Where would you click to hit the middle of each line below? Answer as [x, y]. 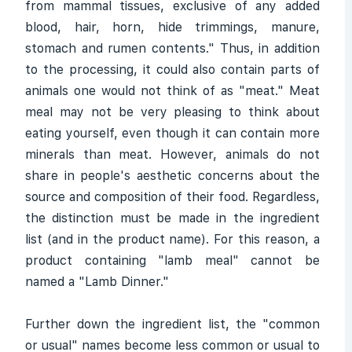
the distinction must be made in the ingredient [172, 218]
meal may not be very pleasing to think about [172, 112]
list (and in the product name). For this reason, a [172, 239]
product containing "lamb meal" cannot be [172, 260]
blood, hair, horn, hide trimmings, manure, [172, 27]
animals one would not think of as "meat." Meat [172, 91]
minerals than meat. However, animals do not [172, 154]
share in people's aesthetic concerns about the [172, 176]
